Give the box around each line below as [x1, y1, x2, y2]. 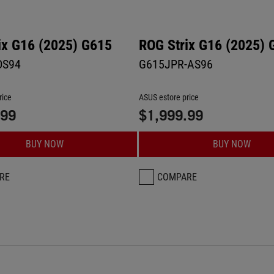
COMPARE [157, 171, 197, 183]
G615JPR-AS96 [139, 57, 213, 72]
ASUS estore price [139, 92, 199, 102]
